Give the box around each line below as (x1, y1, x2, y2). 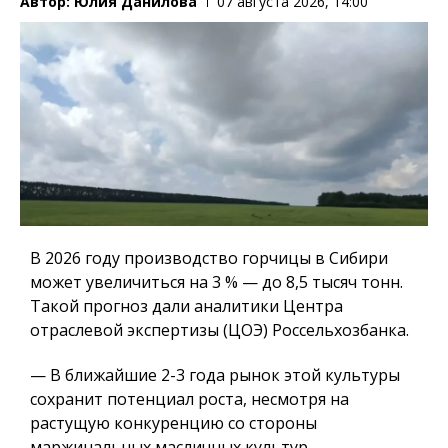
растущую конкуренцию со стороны (30, 411, 317, 434)
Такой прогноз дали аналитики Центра (30, 294, 343, 317)
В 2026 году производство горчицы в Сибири (30, 246, 388, 269)
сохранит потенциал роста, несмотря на (30, 387, 349, 410)
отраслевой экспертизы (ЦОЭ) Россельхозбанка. (30, 318, 409, 341)
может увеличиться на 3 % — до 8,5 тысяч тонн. (30, 270, 403, 293)
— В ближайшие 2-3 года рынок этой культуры (30, 363, 400, 386)
